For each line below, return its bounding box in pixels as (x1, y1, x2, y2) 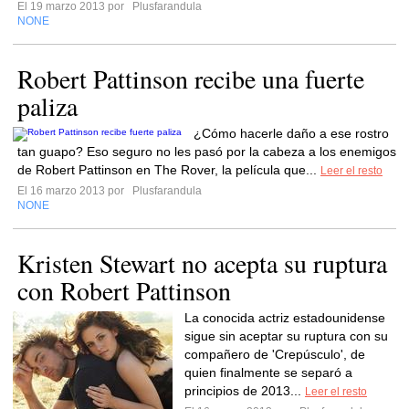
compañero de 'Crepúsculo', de (184, 347, 365, 362)
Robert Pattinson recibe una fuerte (17, 61, 364, 96)
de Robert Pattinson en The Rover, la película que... (17, 163, 320, 177)
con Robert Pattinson (17, 273, 231, 308)
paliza (17, 89, 78, 123)
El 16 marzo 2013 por (17, 184, 130, 197)
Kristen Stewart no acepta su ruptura (17, 246, 387, 280)
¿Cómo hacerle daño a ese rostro (194, 126, 389, 141)
